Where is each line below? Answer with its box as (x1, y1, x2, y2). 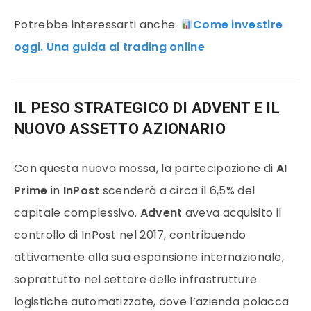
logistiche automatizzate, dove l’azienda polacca (14, 293, 289, 310)
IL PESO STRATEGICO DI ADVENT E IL (14, 99, 280, 117)
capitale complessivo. (14, 204, 140, 221)
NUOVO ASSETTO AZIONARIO (14, 120, 226, 137)
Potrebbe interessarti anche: (14, 17, 180, 33)
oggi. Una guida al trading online (14, 39, 205, 55)
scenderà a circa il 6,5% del (102, 182, 255, 199)
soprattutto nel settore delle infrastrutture (14, 271, 258, 287)
